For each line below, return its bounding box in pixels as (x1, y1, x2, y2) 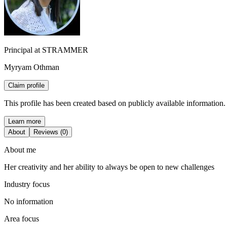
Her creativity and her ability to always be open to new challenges (4, 162, 214, 171)
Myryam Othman (4, 62, 59, 71)
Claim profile (8, 81, 45, 89)
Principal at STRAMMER (4, 45, 88, 54)
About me (4, 145, 36, 154)
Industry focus (4, 179, 50, 188)
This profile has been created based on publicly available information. (4, 98, 225, 107)
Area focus (4, 214, 39, 223)
